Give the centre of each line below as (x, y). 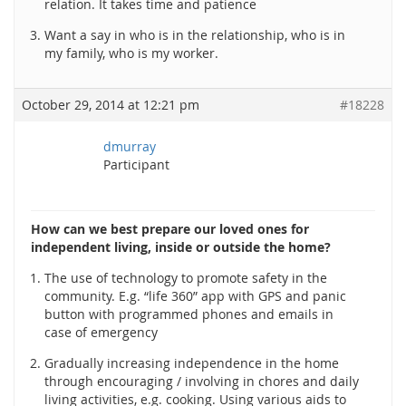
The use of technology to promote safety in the (186, 278)
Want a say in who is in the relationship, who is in (195, 35)
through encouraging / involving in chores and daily (202, 381)
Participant (136, 164)
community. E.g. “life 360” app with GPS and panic (195, 296)
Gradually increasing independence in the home (192, 363)
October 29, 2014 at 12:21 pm (111, 105)
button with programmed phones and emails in (189, 314)
